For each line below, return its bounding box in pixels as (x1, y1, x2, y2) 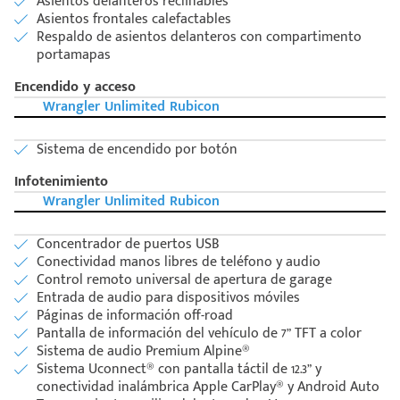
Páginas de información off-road (37, 304, 233, 329)
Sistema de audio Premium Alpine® (37, 339, 250, 364)
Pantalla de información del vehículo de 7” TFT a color (37, 321, 362, 346)
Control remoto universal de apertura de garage (37, 268, 332, 293)
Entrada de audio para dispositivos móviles (37, 286, 300, 311)
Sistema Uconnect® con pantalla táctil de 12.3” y (37, 357, 321, 382)
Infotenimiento (14, 170, 108, 195)
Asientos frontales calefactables (37, 7, 231, 32)
